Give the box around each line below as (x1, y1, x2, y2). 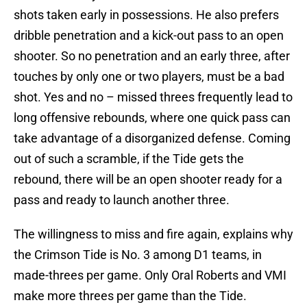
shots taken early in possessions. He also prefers (14, 8, 279, 23)
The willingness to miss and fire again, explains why (14, 227, 293, 242)
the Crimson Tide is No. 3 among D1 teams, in (14, 247, 262, 262)
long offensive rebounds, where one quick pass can (14, 110, 291, 125)
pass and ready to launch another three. (14, 193, 230, 208)
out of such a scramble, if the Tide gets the (14, 151, 244, 167)
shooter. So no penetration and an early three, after (14, 49, 290, 64)
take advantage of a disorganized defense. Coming (14, 131, 291, 146)
